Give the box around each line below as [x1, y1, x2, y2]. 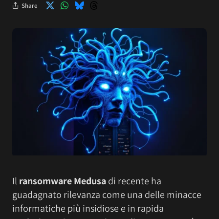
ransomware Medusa [19, 174, 106, 187]
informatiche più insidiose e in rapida [12, 201, 164, 215]
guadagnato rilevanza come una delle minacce [12, 188, 201, 201]
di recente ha [106, 174, 161, 187]
